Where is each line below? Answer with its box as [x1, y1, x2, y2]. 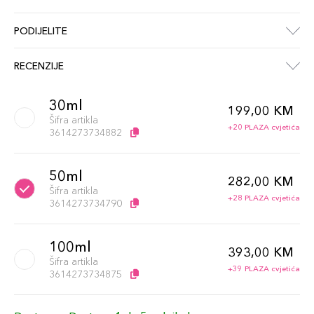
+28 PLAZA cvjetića [228, 193, 300, 203]
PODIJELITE [14, 24, 67, 37]
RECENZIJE [14, 59, 64, 72]
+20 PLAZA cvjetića [228, 122, 300, 132]
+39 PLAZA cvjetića [228, 264, 300, 273]
